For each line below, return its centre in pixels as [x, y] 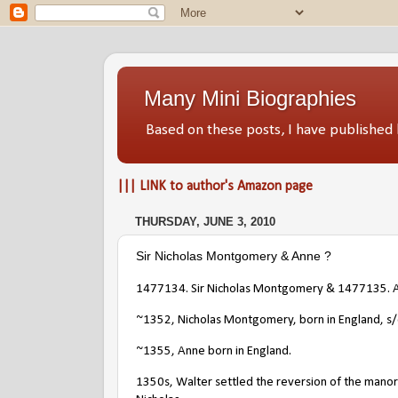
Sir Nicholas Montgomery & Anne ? [234, 255]
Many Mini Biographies [250, 98]
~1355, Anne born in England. [214, 351]
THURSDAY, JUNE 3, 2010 [205, 222]
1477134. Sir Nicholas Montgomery [230, 289]
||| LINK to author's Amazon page [215, 186]
